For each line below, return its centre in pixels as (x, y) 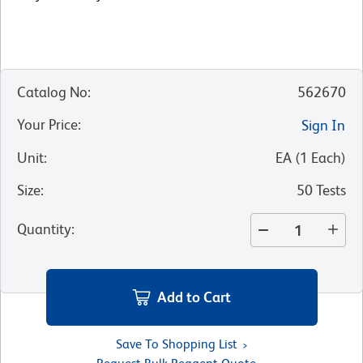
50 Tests (321, 190)
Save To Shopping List (176, 344)
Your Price (47, 125)
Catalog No (52, 92)
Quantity (44, 229)
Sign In (323, 126)
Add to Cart (194, 297)
